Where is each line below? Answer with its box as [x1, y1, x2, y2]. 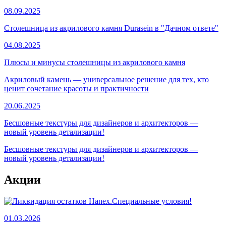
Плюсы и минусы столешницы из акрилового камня [4, 58, 185, 67]
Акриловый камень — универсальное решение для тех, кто [4, 75, 209, 84]
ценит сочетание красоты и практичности [4, 84, 149, 93]
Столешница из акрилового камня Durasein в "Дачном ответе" [4, 24, 218, 33]
